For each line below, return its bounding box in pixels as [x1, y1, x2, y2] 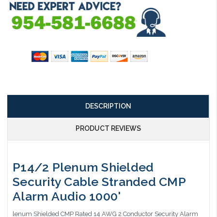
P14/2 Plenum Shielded [13, 159, 154, 174]
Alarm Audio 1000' [13, 188, 121, 203]
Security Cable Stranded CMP [13, 174, 186, 189]
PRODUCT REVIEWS [75, 124, 141, 133]
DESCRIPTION [85, 102, 131, 110]
